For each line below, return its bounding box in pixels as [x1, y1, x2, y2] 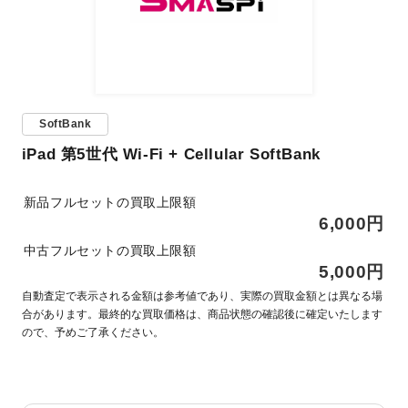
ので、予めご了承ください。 [21, 325, 164, 339]
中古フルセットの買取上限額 [23, 243, 197, 259]
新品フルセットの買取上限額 [23, 194, 197, 209]
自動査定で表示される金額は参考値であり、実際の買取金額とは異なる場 [21, 289, 382, 302]
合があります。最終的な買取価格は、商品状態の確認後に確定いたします [21, 307, 382, 321]
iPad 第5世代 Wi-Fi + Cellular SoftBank [21, 145, 321, 163]
